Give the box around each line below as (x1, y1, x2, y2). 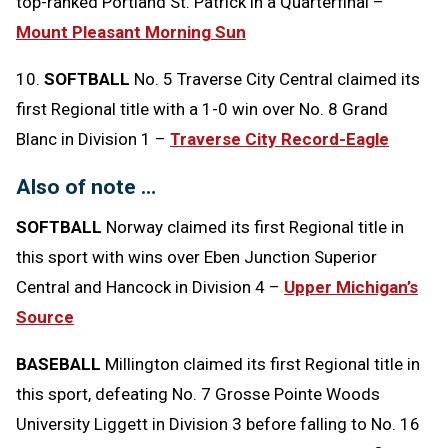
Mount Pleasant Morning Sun (16, 21, 246, 42)
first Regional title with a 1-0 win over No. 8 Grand (16, 98, 388, 119)
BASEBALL (16, 353, 101, 374)
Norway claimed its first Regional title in (102, 216, 404, 237)
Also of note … (16, 174, 156, 199)
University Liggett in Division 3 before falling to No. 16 (16, 413, 420, 434)
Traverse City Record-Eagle (170, 128, 389, 149)
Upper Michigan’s (284, 276, 418, 297)
